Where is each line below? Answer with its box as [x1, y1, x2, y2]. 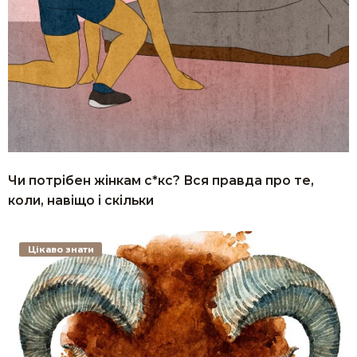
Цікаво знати [27, 244, 94, 255]
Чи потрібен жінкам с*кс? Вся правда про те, [8, 172, 314, 188]
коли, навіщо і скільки [8, 192, 154, 208]
